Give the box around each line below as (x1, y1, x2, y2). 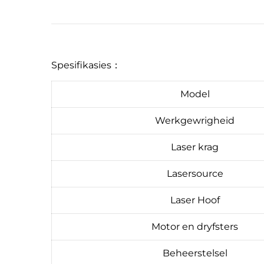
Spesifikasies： (51, 59, 121, 71)
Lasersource (166, 167, 223, 179)
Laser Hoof (170, 194, 220, 206)
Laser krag (171, 141, 219, 153)
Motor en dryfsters (151, 220, 238, 232)
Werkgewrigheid (155, 114, 235, 126)
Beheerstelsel (162, 247, 227, 259)
